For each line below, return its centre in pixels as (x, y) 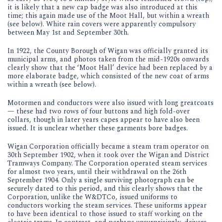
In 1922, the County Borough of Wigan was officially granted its (108, 51)
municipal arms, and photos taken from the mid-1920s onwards (108, 59)
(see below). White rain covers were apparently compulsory (102, 24)
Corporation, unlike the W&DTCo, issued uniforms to (92, 197)
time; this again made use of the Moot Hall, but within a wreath (108, 15)
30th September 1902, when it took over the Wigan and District (108, 155)
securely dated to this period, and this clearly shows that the (105, 188)
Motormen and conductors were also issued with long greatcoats (111, 103)
